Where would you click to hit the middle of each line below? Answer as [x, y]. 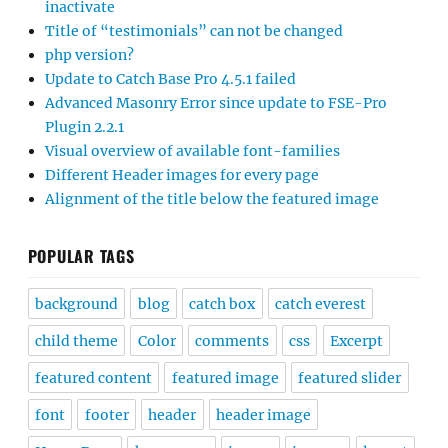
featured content [93, 378]
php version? [89, 55]
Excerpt [357, 341]
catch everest [321, 304]
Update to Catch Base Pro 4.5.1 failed [170, 79]
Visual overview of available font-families [192, 151]
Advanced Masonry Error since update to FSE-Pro [216, 103]
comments [232, 341]
